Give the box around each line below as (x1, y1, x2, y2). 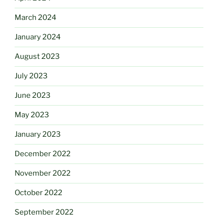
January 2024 (15, 33, 61, 42)
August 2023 (15, 52, 60, 61)
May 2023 (15, 110, 49, 120)
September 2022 (15, 208, 73, 217)
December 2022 (15, 149, 71, 159)
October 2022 (15, 188, 62, 198)
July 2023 (15, 72, 48, 81)
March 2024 (15, 13, 56, 22)
